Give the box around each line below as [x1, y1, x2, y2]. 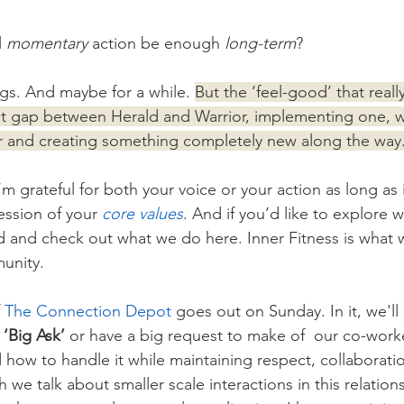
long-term [225, 32, 296, 53]
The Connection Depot [5, 300, 171, 321]
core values [102, 203, 183, 224]
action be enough [87, 32, 225, 53]
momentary [6, 32, 87, 53]
